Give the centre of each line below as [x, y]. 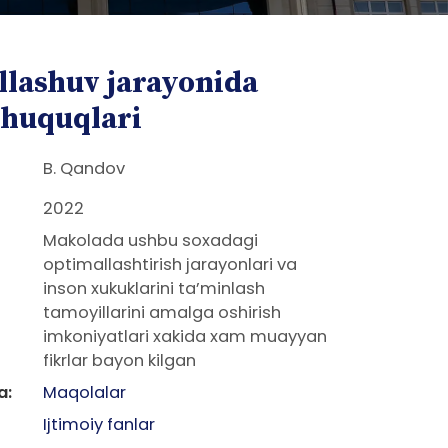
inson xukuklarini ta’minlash [153, 288]
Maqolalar [84, 392]
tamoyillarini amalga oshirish [161, 312]
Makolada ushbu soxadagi [150, 240]
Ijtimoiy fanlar [98, 424]
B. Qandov [83, 168]
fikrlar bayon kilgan [119, 360]
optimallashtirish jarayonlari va [169, 264]
